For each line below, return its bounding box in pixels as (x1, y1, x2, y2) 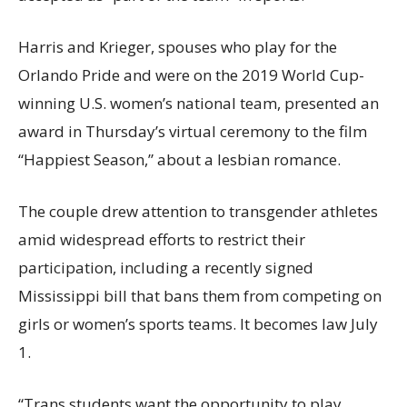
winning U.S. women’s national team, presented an (18, 93, 379, 114)
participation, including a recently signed (18, 257, 313, 279)
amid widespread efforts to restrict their (18, 229, 305, 251)
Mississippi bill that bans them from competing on (18, 285, 382, 307)
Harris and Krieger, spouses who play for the (18, 36, 337, 58)
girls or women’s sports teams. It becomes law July (18, 313, 378, 335)
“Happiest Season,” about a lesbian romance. (18, 149, 341, 171)
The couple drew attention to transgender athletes (18, 201, 378, 223)
